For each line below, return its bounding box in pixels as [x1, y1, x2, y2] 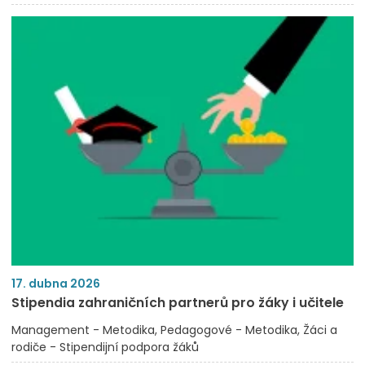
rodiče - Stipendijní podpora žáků [11, 338, 199, 355]
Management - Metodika [11, 321, 155, 338]
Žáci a [303, 321, 337, 338]
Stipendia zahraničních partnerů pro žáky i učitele [11, 292, 344, 312]
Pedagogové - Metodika [161, 321, 297, 338]
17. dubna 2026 [11, 275, 100, 292]
